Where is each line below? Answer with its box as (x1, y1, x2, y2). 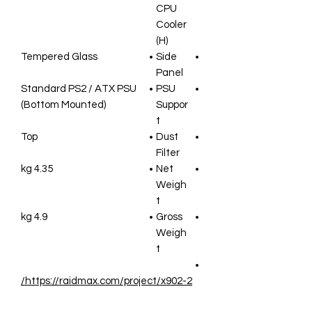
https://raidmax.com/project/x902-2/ (25, 275, 192, 286)
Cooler (156, 19, 187, 30)
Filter (156, 147, 180, 158)
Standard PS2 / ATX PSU (21, 83, 136, 94)
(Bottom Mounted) (21, 99, 106, 110)
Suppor (156, 99, 188, 110)
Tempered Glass (21, 51, 97, 62)
